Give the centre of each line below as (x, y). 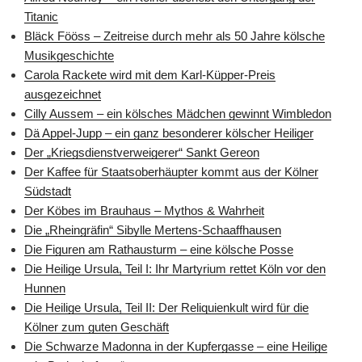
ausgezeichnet (63, 94)
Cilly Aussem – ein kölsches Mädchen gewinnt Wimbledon (178, 113)
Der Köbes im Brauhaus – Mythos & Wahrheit (144, 210)
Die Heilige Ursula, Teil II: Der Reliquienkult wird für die (166, 307)
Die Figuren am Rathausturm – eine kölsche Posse (159, 249)
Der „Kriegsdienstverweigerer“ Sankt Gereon (142, 152)
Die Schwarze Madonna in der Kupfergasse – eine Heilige (176, 346)
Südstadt (48, 191)
